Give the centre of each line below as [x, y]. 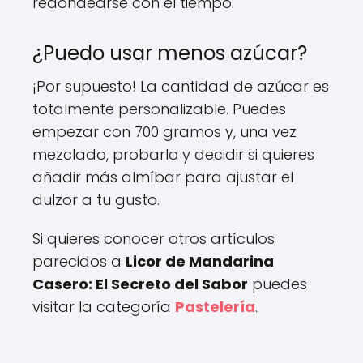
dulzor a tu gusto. [96, 199]
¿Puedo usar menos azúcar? [170, 53]
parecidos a [79, 261]
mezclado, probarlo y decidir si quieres [173, 154]
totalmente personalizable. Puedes [159, 109]
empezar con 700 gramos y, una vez [164, 131]
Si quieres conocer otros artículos [154, 238]
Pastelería [215, 306]
